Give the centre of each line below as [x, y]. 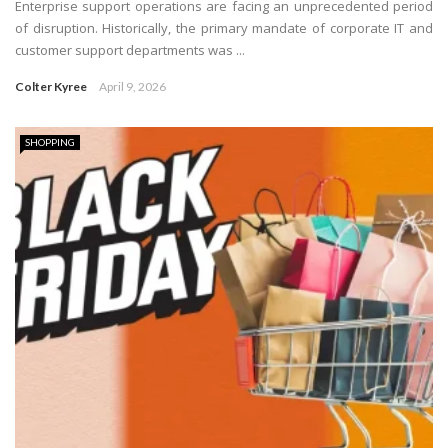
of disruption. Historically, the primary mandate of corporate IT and [224, 27]
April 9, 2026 [132, 86]
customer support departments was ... [130, 49]
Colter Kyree [51, 86]
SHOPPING [50, 141]
